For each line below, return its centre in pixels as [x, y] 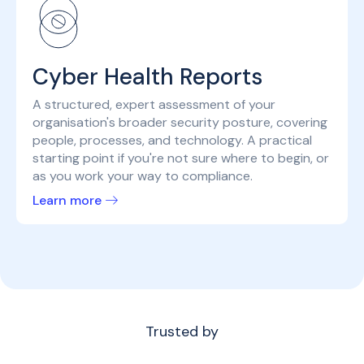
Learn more [67, 201]
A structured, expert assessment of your [154, 105]
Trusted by [182, 332]
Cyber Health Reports [147, 77]
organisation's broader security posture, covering [180, 123]
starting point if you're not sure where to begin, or [181, 158]
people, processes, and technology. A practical [172, 141]
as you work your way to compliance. [143, 176]
